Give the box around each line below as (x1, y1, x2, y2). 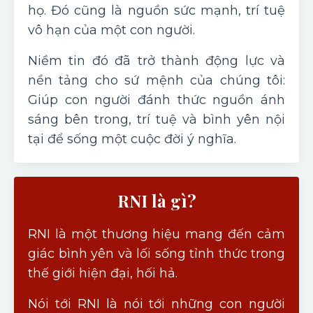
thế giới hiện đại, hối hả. (28, 265, 177, 281)
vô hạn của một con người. (28, 22, 195, 38)
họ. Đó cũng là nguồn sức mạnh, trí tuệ (28, 2, 285, 18)
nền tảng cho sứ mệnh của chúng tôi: (28, 72, 285, 88)
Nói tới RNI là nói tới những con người (28, 296, 285, 312)
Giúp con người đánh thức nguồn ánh (28, 92, 285, 108)
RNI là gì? (117, 189, 196, 212)
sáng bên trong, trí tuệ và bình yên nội (28, 111, 285, 127)
